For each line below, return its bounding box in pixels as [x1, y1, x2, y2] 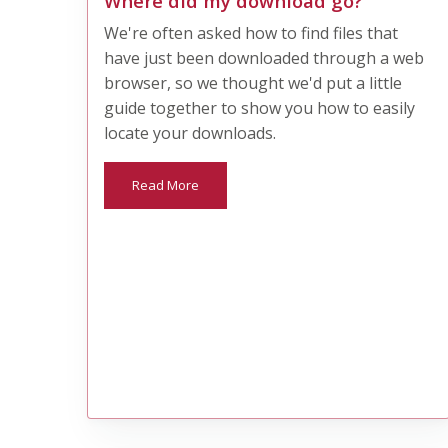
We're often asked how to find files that [104, 21, 399, 44]
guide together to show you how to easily [104, 96, 416, 119]
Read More [132, 175, 200, 194]
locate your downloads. [104, 121, 277, 144]
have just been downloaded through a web [104, 46, 425, 69]
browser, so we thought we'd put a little [104, 71, 403, 94]
